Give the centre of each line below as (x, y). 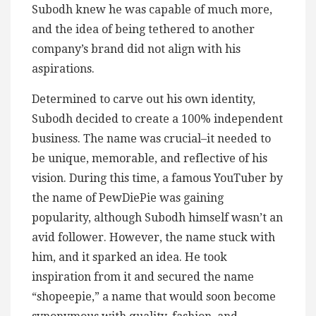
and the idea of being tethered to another (143, 29)
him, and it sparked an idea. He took (129, 257)
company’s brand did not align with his (136, 49)
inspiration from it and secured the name (143, 276)
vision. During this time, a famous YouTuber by (157, 178)
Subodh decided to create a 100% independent (157, 119)
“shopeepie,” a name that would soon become (154, 296)
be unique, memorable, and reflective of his (150, 158)
